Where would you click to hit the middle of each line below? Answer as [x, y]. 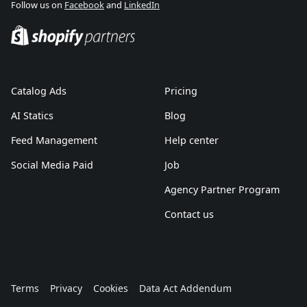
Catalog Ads [39, 91]
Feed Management [54, 140]
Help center [192, 140]
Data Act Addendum [185, 288]
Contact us [189, 214]
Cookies [111, 288]
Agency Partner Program [222, 189]
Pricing [181, 91]
